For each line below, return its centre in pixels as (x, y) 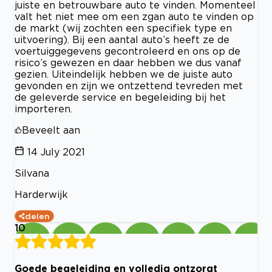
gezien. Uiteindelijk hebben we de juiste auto (124, 74)
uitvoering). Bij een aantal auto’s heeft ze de (122, 39)
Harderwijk (41, 194)
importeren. (43, 108)
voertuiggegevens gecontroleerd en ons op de (127, 51)
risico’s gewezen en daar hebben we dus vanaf (128, 62)
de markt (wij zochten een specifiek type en (123, 28)
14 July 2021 (56, 151)
